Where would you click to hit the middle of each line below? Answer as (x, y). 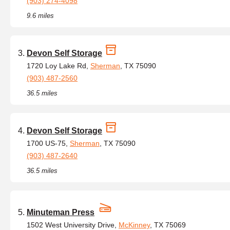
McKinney (134, 225)
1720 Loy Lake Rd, (59, 66)
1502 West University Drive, (73, 225)
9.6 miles (40, 16)
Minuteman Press (61, 212)
